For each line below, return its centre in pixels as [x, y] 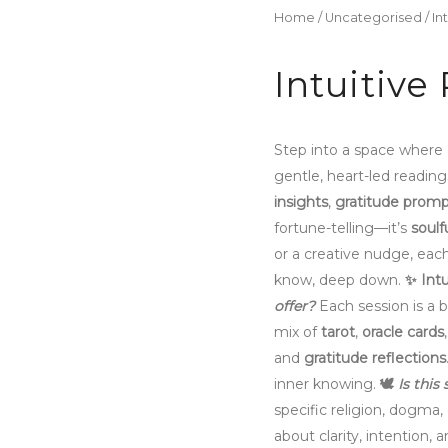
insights [301, 202]
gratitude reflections [375, 358]
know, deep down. [339, 280]
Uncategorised [373, 18]
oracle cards [403, 332]
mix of [297, 332]
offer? [294, 306]
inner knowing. [327, 384]
